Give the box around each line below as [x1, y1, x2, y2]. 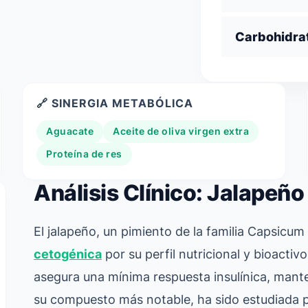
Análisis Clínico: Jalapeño [34, 179, 305, 206]
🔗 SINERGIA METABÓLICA [36, 96, 194, 110]
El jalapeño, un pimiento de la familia [34, 223, 248, 239]
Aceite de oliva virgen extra [113, 126, 250, 137]
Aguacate [46, 126, 94, 137]
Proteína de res [46, 148, 122, 159]
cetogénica [34, 246, 102, 261]
